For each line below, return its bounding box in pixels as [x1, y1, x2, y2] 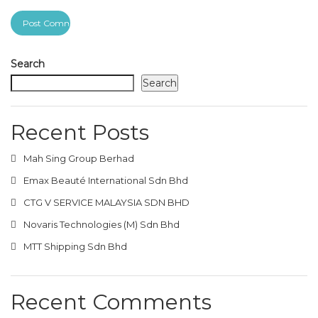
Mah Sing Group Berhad [23, 152, 136, 164]
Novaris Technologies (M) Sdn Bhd [23, 218, 182, 230]
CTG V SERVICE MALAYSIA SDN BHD [23, 196, 192, 208]
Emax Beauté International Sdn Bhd [23, 174, 190, 186]
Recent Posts [11, 119, 149, 146]
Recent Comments [11, 288, 212, 315]
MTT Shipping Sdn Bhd [23, 240, 129, 252]
